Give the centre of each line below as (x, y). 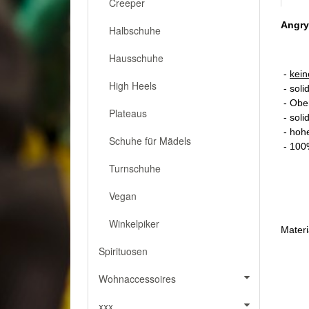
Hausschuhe (136, 58)
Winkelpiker (134, 223)
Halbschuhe (135, 30)
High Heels (133, 86)
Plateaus (128, 113)
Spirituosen (123, 251)
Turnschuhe (135, 168)
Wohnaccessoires (137, 279)
